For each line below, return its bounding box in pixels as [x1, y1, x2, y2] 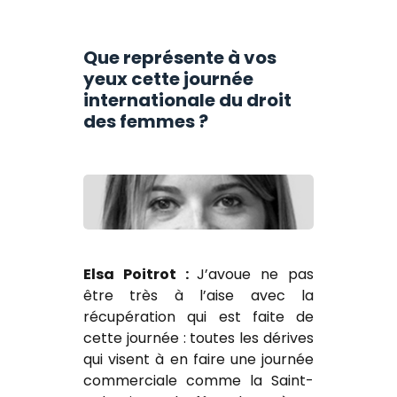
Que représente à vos [83, 44, 276, 70]
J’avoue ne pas [197, 264, 315, 285]
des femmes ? [83, 108, 208, 134]
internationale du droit [83, 87, 292, 113]
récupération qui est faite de [83, 307, 314, 328]
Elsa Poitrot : [83, 264, 198, 285]
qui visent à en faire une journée [83, 349, 314, 370]
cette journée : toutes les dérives [83, 328, 314, 349]
